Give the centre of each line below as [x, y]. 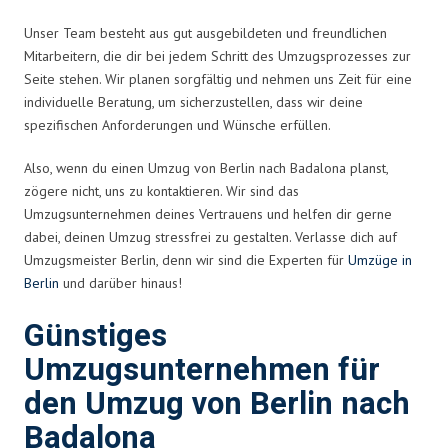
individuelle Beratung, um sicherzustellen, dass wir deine [193, 101]
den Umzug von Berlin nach [217, 404]
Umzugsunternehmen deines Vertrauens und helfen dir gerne [208, 213]
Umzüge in [380, 259]
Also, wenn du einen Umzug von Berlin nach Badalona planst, [206, 167]
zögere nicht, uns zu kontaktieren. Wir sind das [161, 190]
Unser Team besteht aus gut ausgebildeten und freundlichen [205, 32]
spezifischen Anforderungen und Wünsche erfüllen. [177, 124]
